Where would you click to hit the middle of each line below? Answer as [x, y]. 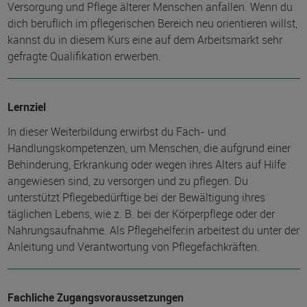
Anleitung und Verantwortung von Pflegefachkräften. [133, 247]
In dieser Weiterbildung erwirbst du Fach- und [116, 132]
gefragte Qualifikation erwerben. [84, 56]
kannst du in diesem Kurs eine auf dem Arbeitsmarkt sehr [145, 40]
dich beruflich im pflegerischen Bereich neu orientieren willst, [152, 23]
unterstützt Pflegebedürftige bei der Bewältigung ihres [136, 197]
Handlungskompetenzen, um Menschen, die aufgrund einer [149, 148]
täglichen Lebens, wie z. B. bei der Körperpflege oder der [141, 214]
